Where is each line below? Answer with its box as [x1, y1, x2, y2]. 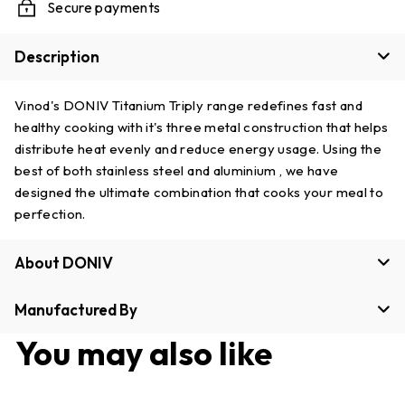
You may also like [15, 332, 272, 373]
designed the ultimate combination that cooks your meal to [14, 183, 383, 201]
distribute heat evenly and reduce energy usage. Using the [14, 139, 381, 157]
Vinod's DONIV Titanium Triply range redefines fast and [14, 96, 363, 114]
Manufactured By [14, 299, 137, 319]
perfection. [14, 204, 86, 222]
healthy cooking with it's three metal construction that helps [14, 118, 389, 136]
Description [14, 46, 99, 66]
